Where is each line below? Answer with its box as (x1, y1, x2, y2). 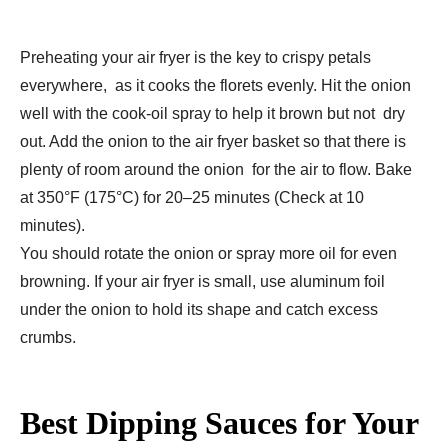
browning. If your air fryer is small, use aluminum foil (20, 273, 385, 291)
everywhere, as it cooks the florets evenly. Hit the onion (20, 77, 411, 95)
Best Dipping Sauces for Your (20, 405, 418, 442)
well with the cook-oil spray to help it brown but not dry (20, 105, 405, 123)
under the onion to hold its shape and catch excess (20, 301, 378, 319)
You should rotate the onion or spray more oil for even (20, 245, 397, 263)
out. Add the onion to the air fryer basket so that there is (20, 133, 406, 151)
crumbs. (20, 329, 76, 347)
